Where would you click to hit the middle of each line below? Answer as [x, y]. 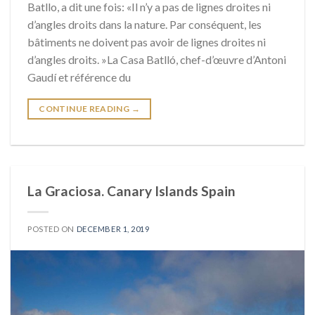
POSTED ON [52, 229]
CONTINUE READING [85, 108]
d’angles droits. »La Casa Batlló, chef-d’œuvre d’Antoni [157, 59]
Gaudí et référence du [79, 77]
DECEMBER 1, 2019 [113, 229]
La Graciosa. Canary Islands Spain [131, 191]
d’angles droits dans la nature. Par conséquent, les [144, 24]
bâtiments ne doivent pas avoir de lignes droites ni [147, 41]
